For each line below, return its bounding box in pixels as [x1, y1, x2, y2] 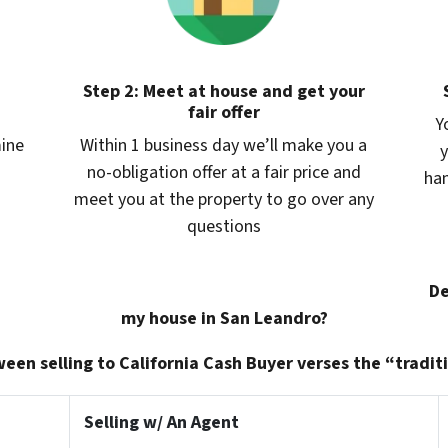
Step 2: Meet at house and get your [82, 78, 365, 104]
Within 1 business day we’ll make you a [80, 132, 368, 158]
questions [186, 213, 261, 239]
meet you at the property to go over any [73, 186, 374, 212]
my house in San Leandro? [120, 305, 328, 331]
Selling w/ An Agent [83, 409, 239, 435]
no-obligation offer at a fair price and [86, 159, 361, 185]
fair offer [187, 99, 260, 125]
